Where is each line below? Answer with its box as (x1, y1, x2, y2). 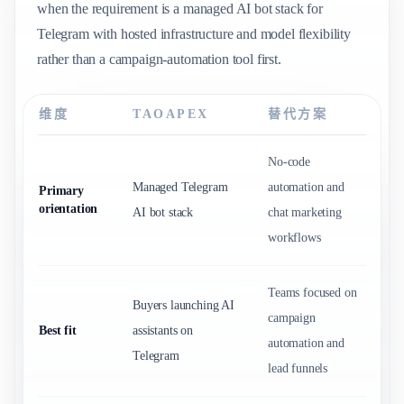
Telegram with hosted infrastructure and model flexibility (37, 26, 351, 41)
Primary (39, 184, 84, 197)
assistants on (133, 324, 193, 337)
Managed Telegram (133, 180, 228, 194)
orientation (39, 202, 98, 216)
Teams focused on (268, 286, 357, 299)
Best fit (39, 324, 77, 337)
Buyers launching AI (133, 298, 234, 312)
